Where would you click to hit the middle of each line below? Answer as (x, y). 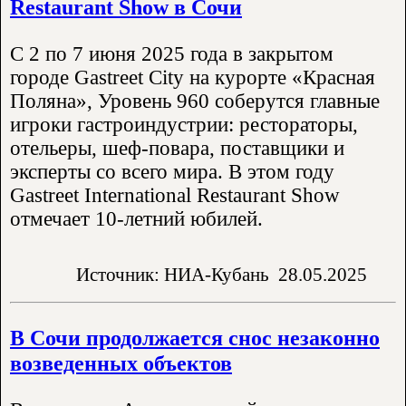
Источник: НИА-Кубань (173, 274)
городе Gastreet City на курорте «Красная (193, 77)
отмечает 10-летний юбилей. (136, 218)
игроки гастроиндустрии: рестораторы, (184, 124)
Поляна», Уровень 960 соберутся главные (195, 101)
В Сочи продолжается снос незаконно (195, 338)
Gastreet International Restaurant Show (175, 195)
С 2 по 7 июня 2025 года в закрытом (172, 53)
